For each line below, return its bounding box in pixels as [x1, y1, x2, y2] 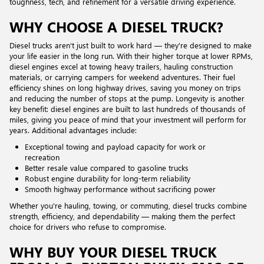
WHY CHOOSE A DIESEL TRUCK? [9, 17, 223, 37]
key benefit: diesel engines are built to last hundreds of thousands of [9, 104, 245, 114]
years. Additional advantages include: [9, 125, 137, 136]
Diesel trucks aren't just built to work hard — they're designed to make [9, 40, 252, 51]
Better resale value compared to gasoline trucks [25, 163, 189, 173]
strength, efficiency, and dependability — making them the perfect [9, 211, 235, 222]
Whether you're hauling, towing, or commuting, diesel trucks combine [9, 200, 247, 211]
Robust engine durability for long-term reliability [25, 173, 190, 184]
